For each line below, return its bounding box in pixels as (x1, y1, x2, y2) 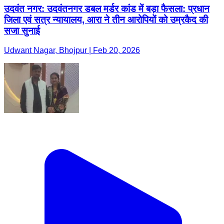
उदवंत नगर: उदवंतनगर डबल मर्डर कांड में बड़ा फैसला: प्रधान (4, 3, 209, 14)
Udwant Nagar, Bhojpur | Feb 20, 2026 (4, 46, 140, 55)
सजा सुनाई (4, 25, 40, 36)
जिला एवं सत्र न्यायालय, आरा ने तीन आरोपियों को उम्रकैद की (4, 14, 208, 25)
